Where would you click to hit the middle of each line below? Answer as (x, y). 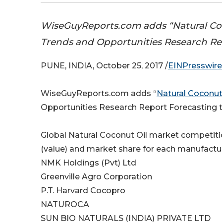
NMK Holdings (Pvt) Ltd (88, 163)
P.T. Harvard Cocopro (83, 191)
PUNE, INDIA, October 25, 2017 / (104, 66)
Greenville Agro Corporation (96, 177)
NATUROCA (65, 205)
